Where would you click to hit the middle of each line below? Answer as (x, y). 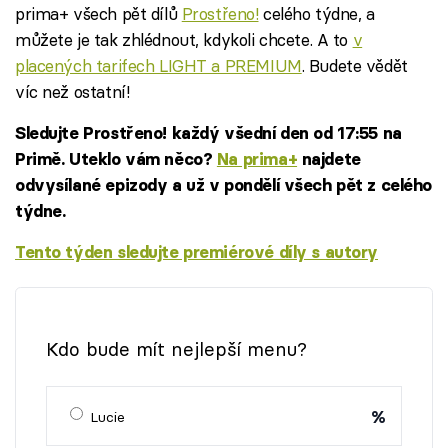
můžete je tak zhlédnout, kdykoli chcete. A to (184, 39)
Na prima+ (257, 158)
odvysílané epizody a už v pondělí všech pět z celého (224, 184)
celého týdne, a (316, 13)
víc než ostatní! (72, 91)
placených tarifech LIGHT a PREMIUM (158, 65)
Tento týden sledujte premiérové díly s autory (197, 251)
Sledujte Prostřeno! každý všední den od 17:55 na (208, 132)
